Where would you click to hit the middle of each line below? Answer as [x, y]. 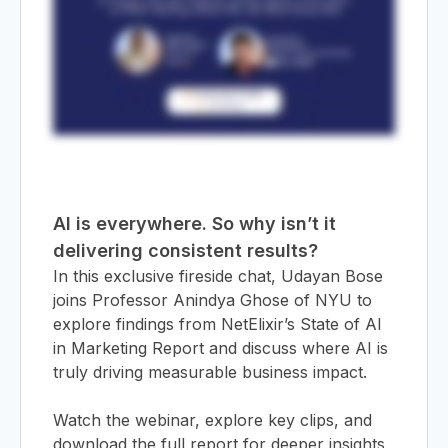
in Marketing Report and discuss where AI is [220, 347]
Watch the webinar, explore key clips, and [212, 419]
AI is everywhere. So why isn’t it [194, 223]
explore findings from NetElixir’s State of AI [217, 323]
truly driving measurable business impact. [210, 371]
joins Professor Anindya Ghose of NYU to [212, 299]
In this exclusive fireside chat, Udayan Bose [218, 275]
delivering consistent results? [185, 250]
